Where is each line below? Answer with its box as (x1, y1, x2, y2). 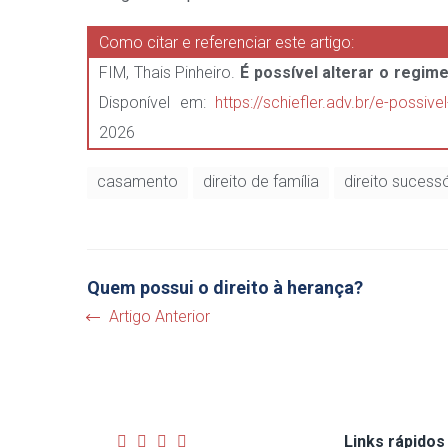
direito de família (203, 172, 319, 191)
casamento (97, 172, 178, 191)
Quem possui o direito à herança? (87, 277, 363, 298)
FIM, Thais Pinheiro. (99, 63, 240, 82)
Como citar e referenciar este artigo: (99, 33, 354, 52)
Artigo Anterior (109, 307, 210, 326)
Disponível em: (99, 93, 216, 112)
